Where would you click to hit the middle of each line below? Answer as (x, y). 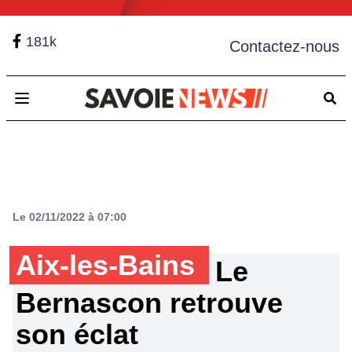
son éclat (77, 334)
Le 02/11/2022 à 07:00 (70, 217)
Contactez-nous (284, 46)
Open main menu (69, 106)
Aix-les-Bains (109, 265)
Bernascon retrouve (149, 303)
